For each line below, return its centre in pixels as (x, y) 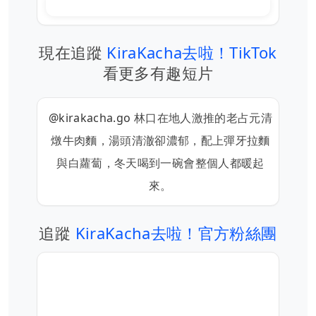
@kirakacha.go (91, 118)
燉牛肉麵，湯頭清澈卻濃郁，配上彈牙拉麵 (160, 140)
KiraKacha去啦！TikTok (192, 52)
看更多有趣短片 (158, 73)
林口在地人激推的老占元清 (203, 118)
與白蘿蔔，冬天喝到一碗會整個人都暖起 (160, 163)
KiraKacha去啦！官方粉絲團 (176, 233)
